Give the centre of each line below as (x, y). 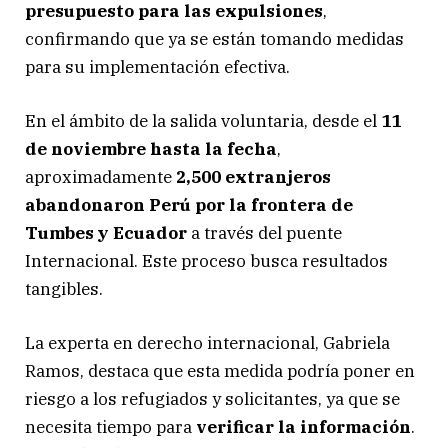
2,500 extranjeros (253, 176)
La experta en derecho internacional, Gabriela (207, 343)
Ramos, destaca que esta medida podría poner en (220, 371)
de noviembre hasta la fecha (151, 148)
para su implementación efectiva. (157, 66)
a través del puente (266, 232)
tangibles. (64, 288)
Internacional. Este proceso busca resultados (206, 260)
